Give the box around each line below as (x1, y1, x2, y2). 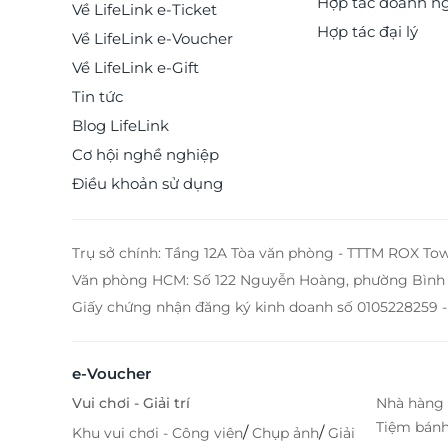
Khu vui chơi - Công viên (72, 424, 243, 443)
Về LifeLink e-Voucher (72, 29, 233, 49)
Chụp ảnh (252, 424, 319, 443)
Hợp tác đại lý (316, 22, 418, 42)
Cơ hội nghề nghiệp (72, 145, 219, 165)
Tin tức (72, 87, 123, 107)
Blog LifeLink (72, 116, 169, 136)
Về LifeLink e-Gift (72, 58, 199, 78)
